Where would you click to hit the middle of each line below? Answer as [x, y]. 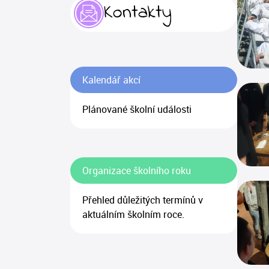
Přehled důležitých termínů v [143, 200]
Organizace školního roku [137, 170]
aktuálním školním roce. [133, 214]
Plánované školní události [137, 109]
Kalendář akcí [111, 80]
